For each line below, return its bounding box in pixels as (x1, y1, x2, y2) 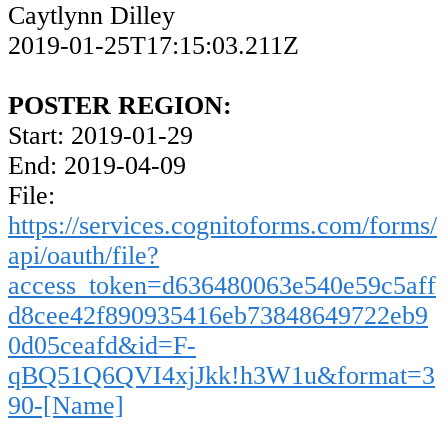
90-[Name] (8, 391, 124, 421)
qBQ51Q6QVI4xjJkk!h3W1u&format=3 (8, 361, 435, 391)
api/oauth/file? (8, 241, 159, 271)
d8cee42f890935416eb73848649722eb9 (8, 301, 428, 331)
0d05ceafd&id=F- (8, 331, 196, 361)
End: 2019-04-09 (8, 151, 186, 181)
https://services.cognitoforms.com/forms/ (8, 211, 437, 241)
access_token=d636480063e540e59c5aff (8, 271, 436, 301)
